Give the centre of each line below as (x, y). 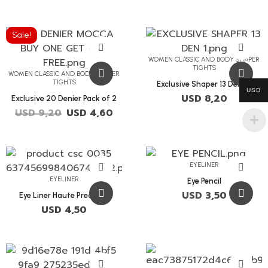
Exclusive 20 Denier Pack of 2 (64, 99)
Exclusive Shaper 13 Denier (204, 84)
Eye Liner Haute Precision (64, 196)
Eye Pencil (204, 181)
